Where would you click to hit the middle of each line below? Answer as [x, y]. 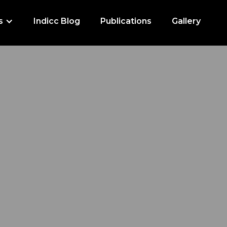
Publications [126, 21]
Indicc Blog [57, 21]
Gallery [186, 21]
